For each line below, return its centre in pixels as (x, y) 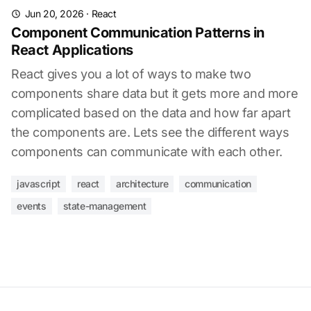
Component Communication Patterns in (138, 33)
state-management (104, 206)
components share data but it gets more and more (155, 93)
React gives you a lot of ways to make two (131, 74)
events (32, 206)
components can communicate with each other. (147, 152)
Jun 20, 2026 (54, 14)
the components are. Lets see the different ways (150, 132)
